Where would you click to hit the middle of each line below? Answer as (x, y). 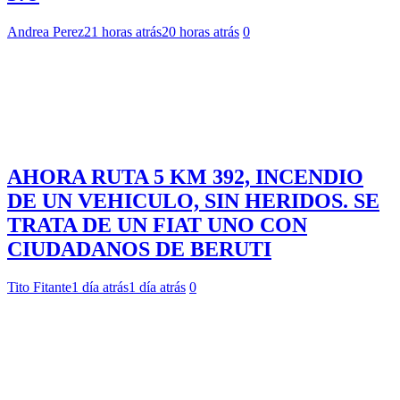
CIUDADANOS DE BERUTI (139, 249)
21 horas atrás (123, 31)
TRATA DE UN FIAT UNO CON (157, 225)
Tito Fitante (39, 287)
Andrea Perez (46, 31)
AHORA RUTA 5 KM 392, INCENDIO (185, 176)
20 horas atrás (200, 31)
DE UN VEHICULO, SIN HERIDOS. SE (193, 200)
